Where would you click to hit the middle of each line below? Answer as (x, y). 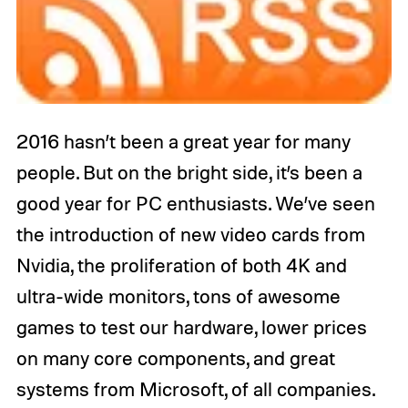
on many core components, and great (175, 357)
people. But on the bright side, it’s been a (189, 172)
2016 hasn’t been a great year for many (183, 141)
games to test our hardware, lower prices (191, 326)
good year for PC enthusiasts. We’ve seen (195, 203)
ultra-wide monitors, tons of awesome (178, 296)
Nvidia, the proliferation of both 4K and (181, 265)
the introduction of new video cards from (190, 234)
